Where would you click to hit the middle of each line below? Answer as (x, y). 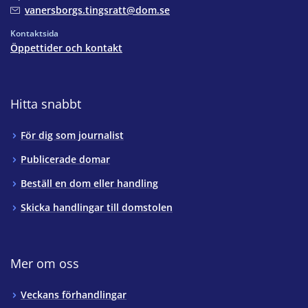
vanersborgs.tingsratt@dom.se (97, 10)
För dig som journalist (72, 135)
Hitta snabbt (46, 104)
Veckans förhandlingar (74, 295)
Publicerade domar (65, 159)
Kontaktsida (34, 34)
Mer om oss (45, 264)
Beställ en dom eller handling (89, 184)
